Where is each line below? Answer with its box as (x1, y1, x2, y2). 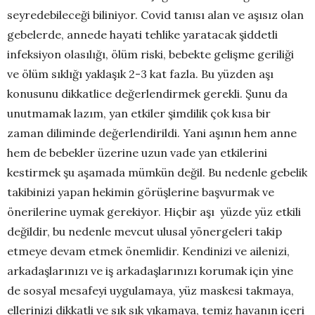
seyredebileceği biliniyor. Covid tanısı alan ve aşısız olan (7, 7, 304, 22)
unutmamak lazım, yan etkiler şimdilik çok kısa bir (7, 105, 271, 120)
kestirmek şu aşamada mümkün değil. (7, 165, 208, 179)
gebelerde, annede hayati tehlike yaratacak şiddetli (7, 27, 278, 41)
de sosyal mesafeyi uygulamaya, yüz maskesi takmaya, (7, 283, 294, 297)
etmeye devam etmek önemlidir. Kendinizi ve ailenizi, (7, 243, 290, 258)
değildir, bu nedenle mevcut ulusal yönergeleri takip (7, 224, 282, 238)
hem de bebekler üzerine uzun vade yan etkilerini (7, 145, 267, 160)
